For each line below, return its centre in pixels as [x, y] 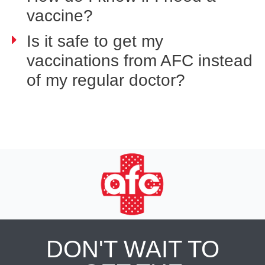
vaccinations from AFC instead [140, 60]
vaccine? [60, 15]
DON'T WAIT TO [132, 249]
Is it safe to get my [95, 41]
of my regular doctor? [106, 80]
